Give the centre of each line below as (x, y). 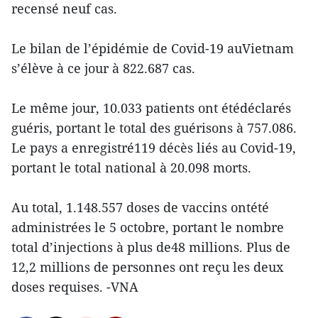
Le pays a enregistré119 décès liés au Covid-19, (154, 148)
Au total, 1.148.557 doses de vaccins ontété (140, 207)
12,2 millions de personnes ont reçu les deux (147, 267)
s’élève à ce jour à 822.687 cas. (103, 68)
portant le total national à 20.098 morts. (131, 168)
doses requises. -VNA (75, 287)
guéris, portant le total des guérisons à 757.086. (154, 128)
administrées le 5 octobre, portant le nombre (148, 227)
